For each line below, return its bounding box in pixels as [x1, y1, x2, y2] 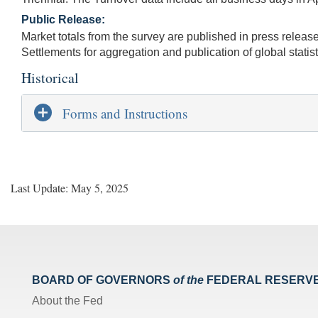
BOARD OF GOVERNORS [32, 273, 170, 286]
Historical [21, 67, 79, 87]
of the [173, 273, 204, 286]
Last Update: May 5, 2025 [11, 180, 128, 195]
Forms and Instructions [62, 104, 187, 122]
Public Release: [21, 13, 105, 26]
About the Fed [32, 294, 103, 307]
